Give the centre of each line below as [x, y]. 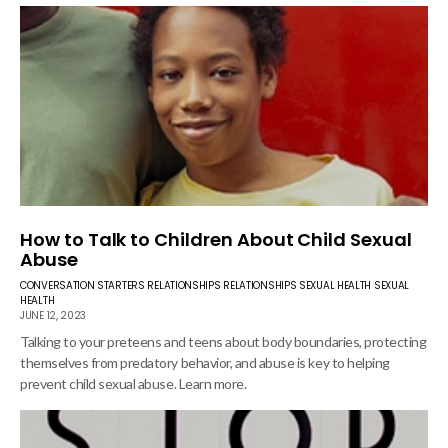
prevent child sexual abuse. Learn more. [133, 383]
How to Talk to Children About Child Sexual [216, 239]
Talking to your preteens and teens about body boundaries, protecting [223, 341]
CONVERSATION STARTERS [82, 285]
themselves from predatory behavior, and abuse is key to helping [205, 362]
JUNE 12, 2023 [53, 315]
